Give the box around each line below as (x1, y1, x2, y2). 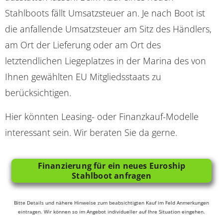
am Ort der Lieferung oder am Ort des (5, 38, 161, 51)
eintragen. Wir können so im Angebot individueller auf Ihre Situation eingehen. (18, 208, 205, 215)
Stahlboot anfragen (72, 170, 151, 181)
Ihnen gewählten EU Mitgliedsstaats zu (5, 70, 161, 83)
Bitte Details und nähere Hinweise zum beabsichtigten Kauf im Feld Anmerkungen (14, 199, 209, 206)
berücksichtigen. (5, 86, 71, 99)
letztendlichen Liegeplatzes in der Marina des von (5, 54, 206, 67)
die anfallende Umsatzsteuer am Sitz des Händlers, (5, 22, 212, 35)
